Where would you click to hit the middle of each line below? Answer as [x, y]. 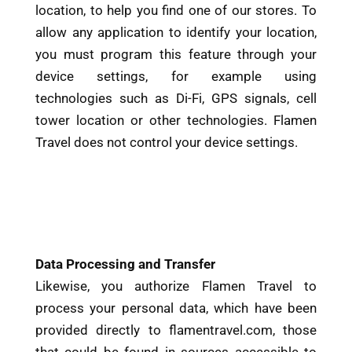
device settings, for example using [176, 76]
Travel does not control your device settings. [167, 142]
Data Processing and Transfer [125, 264]
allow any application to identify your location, [176, 32]
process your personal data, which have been [176, 308]
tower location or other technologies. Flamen [176, 120]
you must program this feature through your [176, 54]
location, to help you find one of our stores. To [176, 10]
